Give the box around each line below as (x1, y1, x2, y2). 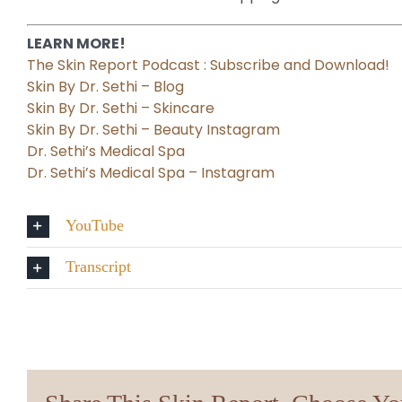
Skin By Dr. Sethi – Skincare (26, 97, 214, 118)
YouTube (65, 215, 124, 234)
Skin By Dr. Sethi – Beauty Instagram (26, 118, 280, 140)
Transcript (65, 257, 131, 275)
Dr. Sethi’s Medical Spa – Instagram (26, 162, 275, 183)
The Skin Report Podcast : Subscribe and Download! (26, 54, 389, 75)
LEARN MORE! (26, 32, 126, 54)
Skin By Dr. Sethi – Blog (26, 75, 184, 97)
